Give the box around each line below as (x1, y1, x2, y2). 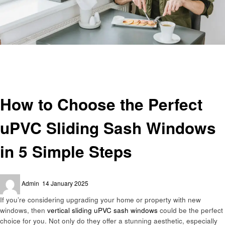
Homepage (7, 45, 38, 54)
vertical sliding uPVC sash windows (47, 205, 158, 215)
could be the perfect (158, 205, 223, 215)
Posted (42, 174, 61, 183)
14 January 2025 (42, 179, 88, 188)
